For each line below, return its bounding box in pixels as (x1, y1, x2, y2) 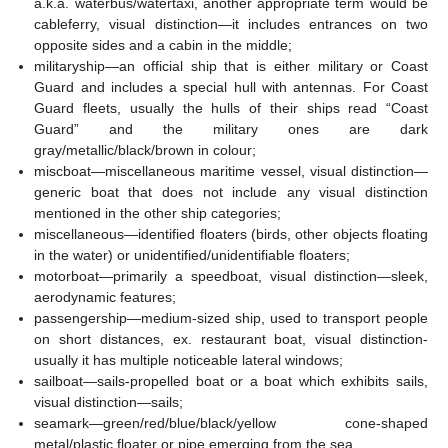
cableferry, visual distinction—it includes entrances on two (34, 15, 428, 32)
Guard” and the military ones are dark (34, 120, 428, 137)
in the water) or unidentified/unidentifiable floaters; (34, 246, 351, 263)
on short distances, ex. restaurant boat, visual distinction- (34, 330, 428, 347)
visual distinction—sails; (34, 393, 184, 410)
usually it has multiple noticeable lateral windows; (34, 351, 344, 368)
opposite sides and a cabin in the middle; (34, 36, 293, 53)
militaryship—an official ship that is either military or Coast (34, 57, 428, 74)
